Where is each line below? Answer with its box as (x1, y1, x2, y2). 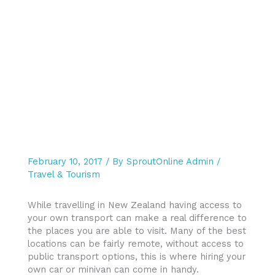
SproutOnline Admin (126, 155, 217, 167)
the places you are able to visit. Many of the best (28, 225, 246, 237)
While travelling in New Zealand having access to (28, 199, 242, 211)
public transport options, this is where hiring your (28, 251, 246, 263)
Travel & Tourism (28, 168, 100, 180)
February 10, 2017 (28, 155, 106, 167)
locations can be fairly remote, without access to (28, 238, 244, 250)
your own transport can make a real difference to (28, 212, 247, 224)
